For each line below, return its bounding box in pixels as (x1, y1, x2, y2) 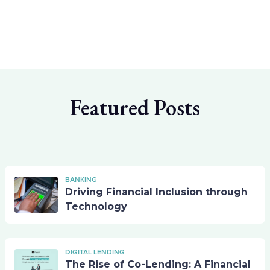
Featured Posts (70, 93, 200, 122)
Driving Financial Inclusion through (65, 186, 248, 198)
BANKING (65, 177, 97, 184)
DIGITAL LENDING (65, 249, 125, 256)
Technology (65, 201, 127, 212)
